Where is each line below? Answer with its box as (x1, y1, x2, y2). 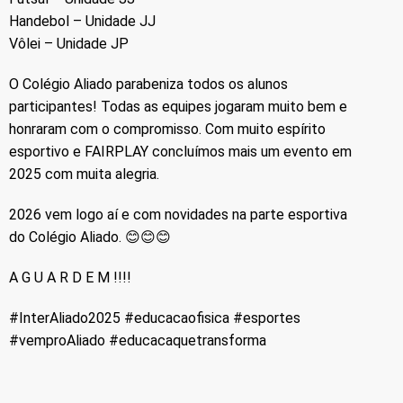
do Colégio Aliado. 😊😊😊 (9, 228, 171, 246)
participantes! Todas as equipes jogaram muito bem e (9, 97, 347, 115)
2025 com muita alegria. (9, 165, 159, 183)
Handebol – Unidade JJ (9, 12, 156, 30)
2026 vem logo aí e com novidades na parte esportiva (9, 205, 347, 223)
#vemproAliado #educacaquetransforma (9, 331, 266, 349)
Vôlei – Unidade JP (9, 34, 129, 52)
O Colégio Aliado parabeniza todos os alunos (9, 75, 288, 93)
